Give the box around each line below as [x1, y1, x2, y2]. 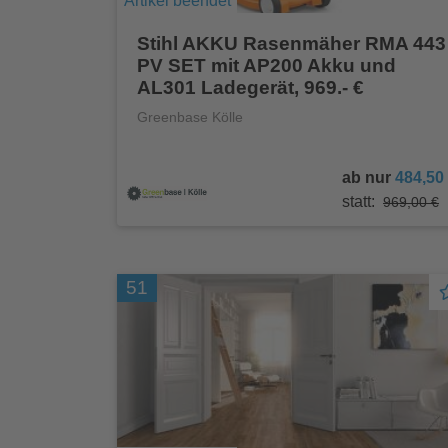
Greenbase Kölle [137, 109, 243, 126]
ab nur [342, 169, 395, 187]
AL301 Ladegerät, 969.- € [137, 77, 364, 99]
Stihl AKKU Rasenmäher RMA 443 [137, 33, 446, 55]
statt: [342, 193, 375, 211]
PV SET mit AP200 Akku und [137, 55, 396, 77]
